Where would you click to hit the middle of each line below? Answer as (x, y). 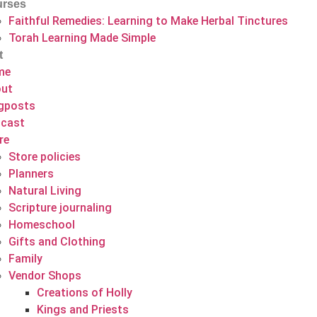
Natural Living (45, 191)
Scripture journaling (60, 208)
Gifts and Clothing (57, 242)
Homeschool (41, 225)
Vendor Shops (45, 276)
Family (25, 259)
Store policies (44, 157)
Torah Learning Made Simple (82, 38)
